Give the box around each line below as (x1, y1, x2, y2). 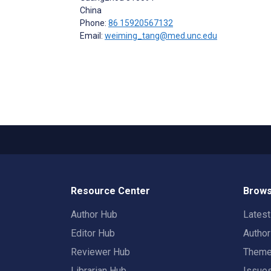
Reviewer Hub (71, 246, 130, 258)
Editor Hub (71, 227, 115, 239)
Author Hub (71, 209, 117, 220)
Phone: (80, 18, 108, 28)
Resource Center (71, 185, 150, 197)
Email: (80, 30, 105, 41)
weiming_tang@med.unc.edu (105, 30, 217, 41)
